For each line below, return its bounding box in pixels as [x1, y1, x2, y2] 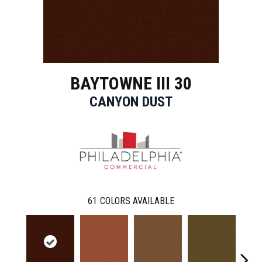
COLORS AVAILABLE [100, 195, 174, 206]
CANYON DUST [89, 94, 173, 110]
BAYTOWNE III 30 [70, 73, 192, 94]
